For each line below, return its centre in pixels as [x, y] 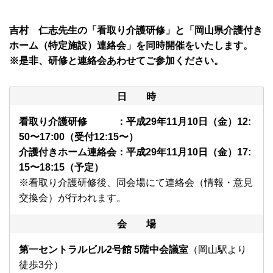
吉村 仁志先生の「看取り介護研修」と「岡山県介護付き [136, 30]
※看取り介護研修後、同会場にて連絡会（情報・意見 [136, 183]
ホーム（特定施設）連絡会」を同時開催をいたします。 [131, 46]
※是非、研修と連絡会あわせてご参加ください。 [116, 61]
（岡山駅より [218, 250]
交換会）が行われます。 [73, 198]
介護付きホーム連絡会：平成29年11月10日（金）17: [135, 152]
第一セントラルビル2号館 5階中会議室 [104, 250]
